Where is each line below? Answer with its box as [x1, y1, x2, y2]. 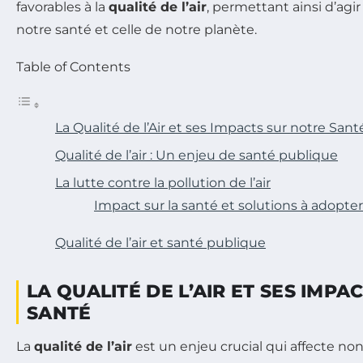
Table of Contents [16, 58, 130, 75]
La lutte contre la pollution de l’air [55, 174, 271, 190]
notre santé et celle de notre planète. [16, 21, 257, 37]
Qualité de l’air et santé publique [55, 234, 266, 250]
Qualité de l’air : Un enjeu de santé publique [55, 147, 338, 163]
